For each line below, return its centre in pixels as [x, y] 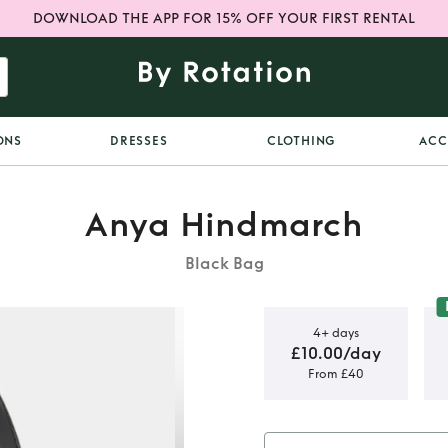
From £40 [336, 373]
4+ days [336, 332]
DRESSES [139, 141]
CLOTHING [302, 141]
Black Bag [224, 263]
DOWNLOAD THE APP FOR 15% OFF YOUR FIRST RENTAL [224, 18]
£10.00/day [336, 353]
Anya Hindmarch [224, 225]
